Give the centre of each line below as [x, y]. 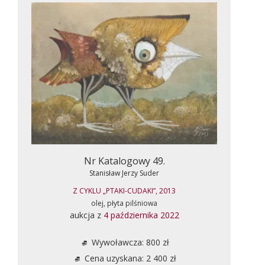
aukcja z [86, 215]
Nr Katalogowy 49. [124, 161]
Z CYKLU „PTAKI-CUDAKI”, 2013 [124, 190]
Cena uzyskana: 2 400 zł [129, 258]
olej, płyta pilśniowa [124, 203]
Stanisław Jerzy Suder [124, 173]
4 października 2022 [141, 215]
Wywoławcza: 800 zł [129, 242]
